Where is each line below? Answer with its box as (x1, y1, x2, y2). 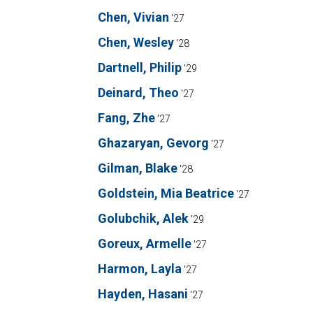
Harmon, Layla (98, 261, 182, 276)
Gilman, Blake (98, 161, 177, 175)
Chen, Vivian (98, 10, 169, 24)
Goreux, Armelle (98, 236, 191, 251)
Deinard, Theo (98, 85, 179, 100)
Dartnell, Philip (98, 60, 182, 75)
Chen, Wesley (98, 35, 174, 50)
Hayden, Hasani (98, 286, 188, 301)
